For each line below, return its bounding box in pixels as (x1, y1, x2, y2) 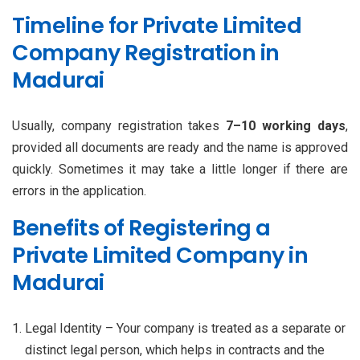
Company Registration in (12, 37, 280, 67)
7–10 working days (226, 117, 346, 133)
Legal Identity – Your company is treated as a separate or (25, 320, 346, 336)
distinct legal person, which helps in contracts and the (25, 342, 325, 358)
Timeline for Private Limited (12, 10, 301, 40)
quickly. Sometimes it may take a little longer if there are (12, 161, 348, 177)
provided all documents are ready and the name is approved (12, 139, 348, 155)
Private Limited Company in (12, 239, 308, 270)
